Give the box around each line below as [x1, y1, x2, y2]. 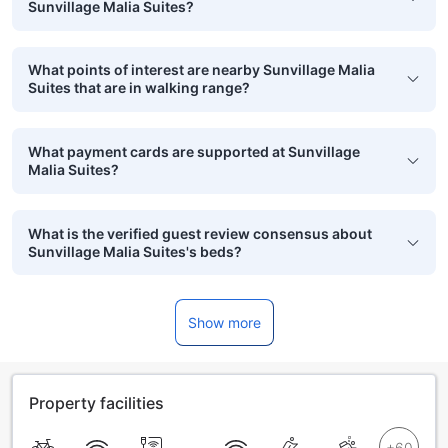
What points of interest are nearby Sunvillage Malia [28, 61, 375, 79]
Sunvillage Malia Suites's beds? [28, 242, 242, 260]
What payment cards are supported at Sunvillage [28, 142, 360, 160]
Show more [187, 314, 261, 332]
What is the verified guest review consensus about [28, 224, 372, 242]
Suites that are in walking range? [28, 79, 250, 97]
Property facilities [29, 393, 164, 414]
